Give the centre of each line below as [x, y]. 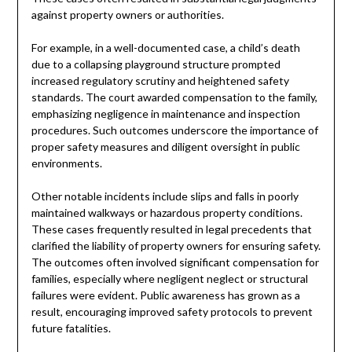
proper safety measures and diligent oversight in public [165, 146]
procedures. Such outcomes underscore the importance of [174, 130]
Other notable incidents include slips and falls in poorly [165, 196]
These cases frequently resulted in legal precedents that [171, 229]
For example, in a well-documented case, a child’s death [165, 47]
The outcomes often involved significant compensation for [175, 262]
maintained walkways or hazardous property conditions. [167, 212]
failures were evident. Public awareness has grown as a [165, 295]
